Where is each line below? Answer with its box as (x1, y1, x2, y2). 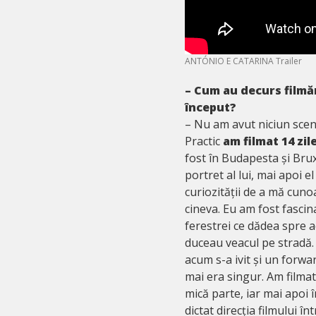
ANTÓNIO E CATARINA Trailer (185, 54, 302, 67)
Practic (185, 133, 223, 149)
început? (185, 99, 236, 115)
